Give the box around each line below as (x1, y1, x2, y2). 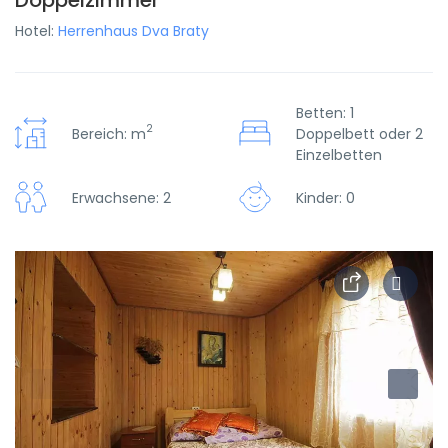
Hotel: (15, 21, 58, 41)
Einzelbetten (296, 145, 382, 165)
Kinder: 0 (296, 188, 355, 208)
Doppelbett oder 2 (296, 124, 423, 144)
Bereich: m (72, 124, 146, 144)
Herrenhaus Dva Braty (58, 21, 209, 41)
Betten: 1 (296, 103, 354, 123)
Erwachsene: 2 (72, 188, 171, 208)
